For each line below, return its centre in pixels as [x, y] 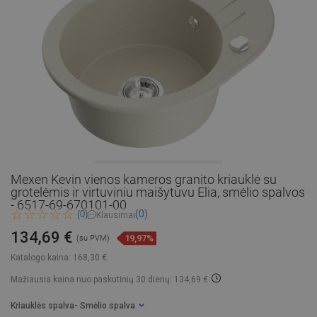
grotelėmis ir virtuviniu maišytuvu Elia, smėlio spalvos [158, 192]
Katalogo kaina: [41, 258]
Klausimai [116, 215]
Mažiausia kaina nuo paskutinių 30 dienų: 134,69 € [109, 280]
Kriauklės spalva [42, 306]
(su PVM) [93, 238]
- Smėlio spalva [106, 306]
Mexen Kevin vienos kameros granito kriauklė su [144, 179]
